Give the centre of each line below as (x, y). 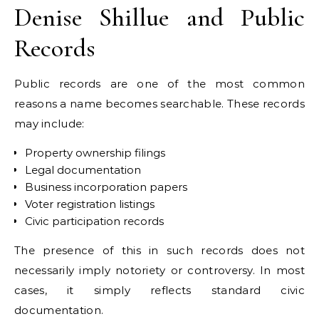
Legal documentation (83, 170)
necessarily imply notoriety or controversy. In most (159, 270)
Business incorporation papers (106, 187)
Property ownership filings (95, 153)
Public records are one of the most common (159, 84)
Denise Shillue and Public (159, 17)
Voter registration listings (90, 204)
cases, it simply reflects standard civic (159, 290)
